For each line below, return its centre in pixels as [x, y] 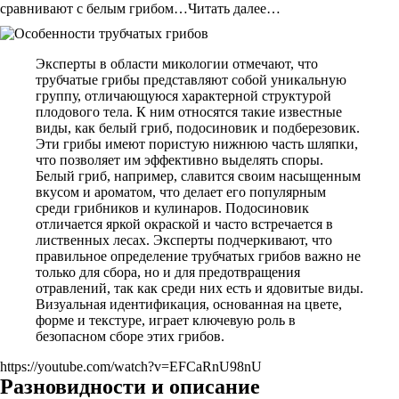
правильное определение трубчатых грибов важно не [198, 256]
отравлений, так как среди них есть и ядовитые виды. [199, 288]
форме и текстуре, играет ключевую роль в [166, 320]
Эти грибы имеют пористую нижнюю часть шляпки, [197, 144]
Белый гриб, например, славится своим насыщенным [198, 176]
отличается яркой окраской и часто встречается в [184, 224]
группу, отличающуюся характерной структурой [183, 96]
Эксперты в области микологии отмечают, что [177, 64]
